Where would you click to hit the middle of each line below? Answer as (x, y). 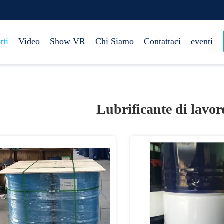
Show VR (68, 41)
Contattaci (162, 41)
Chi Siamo (115, 41)
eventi (202, 41)
